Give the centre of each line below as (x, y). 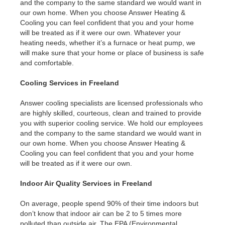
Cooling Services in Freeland (70, 83)
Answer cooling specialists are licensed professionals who (111, 103)
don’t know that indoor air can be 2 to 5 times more (101, 214)
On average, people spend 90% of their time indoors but (109, 204)
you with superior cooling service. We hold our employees (111, 123)
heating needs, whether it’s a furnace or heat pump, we (108, 43)
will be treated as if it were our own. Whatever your (100, 33)
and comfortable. (47, 63)
